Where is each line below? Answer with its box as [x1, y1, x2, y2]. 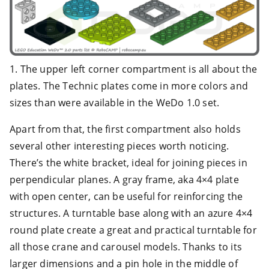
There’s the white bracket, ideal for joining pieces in [10, 156, 247, 169]
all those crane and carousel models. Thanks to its [10, 240, 243, 253]
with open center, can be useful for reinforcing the [10, 189, 243, 203]
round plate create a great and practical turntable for [10, 223, 257, 237]
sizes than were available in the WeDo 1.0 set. [10, 95, 220, 109]
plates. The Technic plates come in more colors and [10, 79, 249, 92]
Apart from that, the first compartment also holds [10, 122, 241, 136]
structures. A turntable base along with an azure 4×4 [10, 206, 253, 220]
